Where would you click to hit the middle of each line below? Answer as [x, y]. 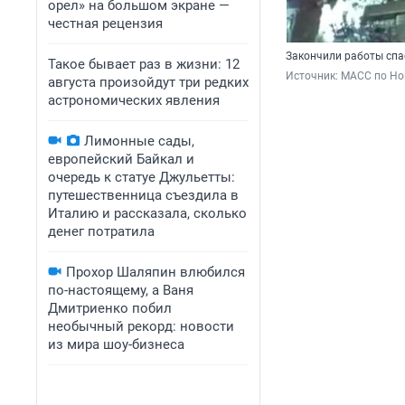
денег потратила [101, 231]
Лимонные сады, [139, 141]
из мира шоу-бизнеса [116, 344]
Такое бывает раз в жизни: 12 [144, 64]
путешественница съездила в [143, 195]
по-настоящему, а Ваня [121, 290]
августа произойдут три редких [148, 82]
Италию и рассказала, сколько [147, 213]
